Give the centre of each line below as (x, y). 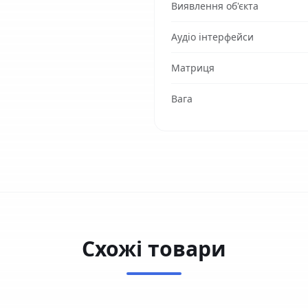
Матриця (193, 68)
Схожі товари (154, 249)
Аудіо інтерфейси (212, 37)
